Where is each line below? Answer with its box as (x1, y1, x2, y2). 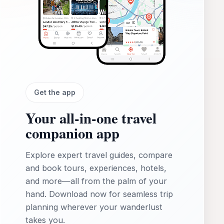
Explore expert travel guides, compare (25, 150, 172, 160)
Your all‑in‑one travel (25, 107, 156, 128)
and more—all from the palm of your (25, 176, 167, 186)
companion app (25, 122, 119, 143)
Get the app (34, 87, 75, 96)
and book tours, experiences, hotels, (25, 163, 166, 173)
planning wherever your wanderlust (25, 202, 162, 212)
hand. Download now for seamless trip (25, 189, 173, 199)
